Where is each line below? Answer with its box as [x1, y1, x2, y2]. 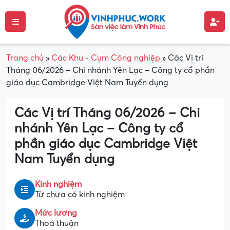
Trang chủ [6, 53, 44, 63]
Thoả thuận [35, 218, 79, 228]
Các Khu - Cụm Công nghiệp [51, 53, 160, 63]
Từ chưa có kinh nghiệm [35, 189, 125, 199]
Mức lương [35, 208, 77, 218]
